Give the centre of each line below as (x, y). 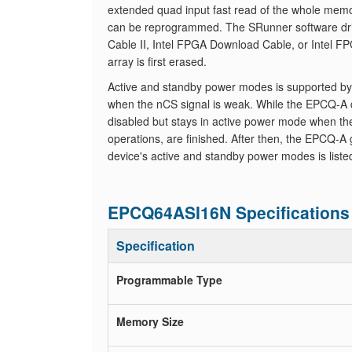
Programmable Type (169, 280)
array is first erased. (157, 61)
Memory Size (150, 321)
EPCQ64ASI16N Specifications (229, 212)
